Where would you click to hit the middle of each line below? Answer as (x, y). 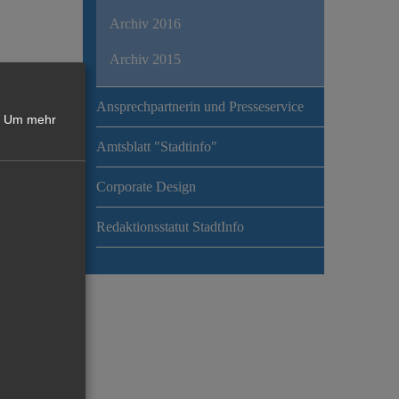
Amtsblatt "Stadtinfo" (156, 146)
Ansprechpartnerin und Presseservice (199, 106)
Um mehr (30, 119)
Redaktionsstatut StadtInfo (170, 226)
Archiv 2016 (145, 23)
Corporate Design (146, 186)
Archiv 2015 (145, 59)
